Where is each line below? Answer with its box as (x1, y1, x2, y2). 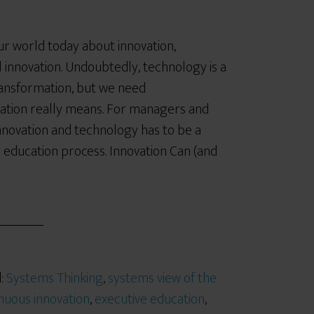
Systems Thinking (6, 266, 103, 290)
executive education (95, 287, 205, 311)
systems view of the (108, 266, 217, 290)
